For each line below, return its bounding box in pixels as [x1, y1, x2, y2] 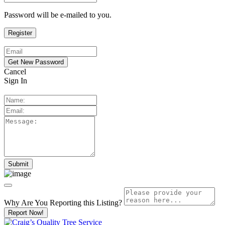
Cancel [4, 67, 26, 76]
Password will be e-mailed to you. [4, 10, 111, 19]
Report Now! [8, 208, 44, 216]
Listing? [96, 198, 122, 207]
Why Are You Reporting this [4, 198, 96, 207]
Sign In [4, 76, 27, 85]
